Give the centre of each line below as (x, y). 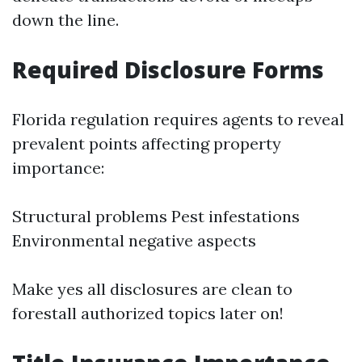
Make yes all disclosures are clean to (152, 289)
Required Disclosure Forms (168, 69)
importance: (58, 168)
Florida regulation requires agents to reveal (178, 119)
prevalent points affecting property (147, 143)
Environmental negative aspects (134, 240)
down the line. (65, 20)
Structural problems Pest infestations (156, 216)
